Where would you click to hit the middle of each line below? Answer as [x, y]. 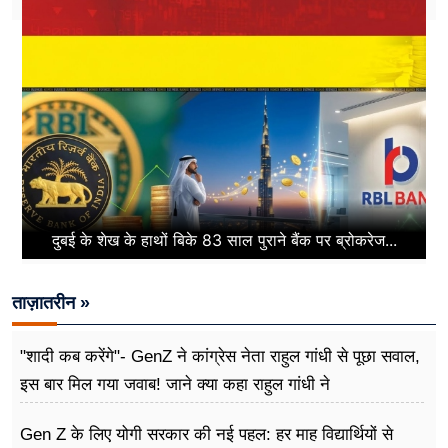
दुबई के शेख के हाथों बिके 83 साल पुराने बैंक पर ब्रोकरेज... [224, 240]
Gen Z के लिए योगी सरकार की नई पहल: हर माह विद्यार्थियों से [206, 434]
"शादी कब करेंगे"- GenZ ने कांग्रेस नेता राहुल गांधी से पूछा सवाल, [220, 356]
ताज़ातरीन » [51, 302]
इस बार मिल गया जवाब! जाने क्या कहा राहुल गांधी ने [175, 384]
